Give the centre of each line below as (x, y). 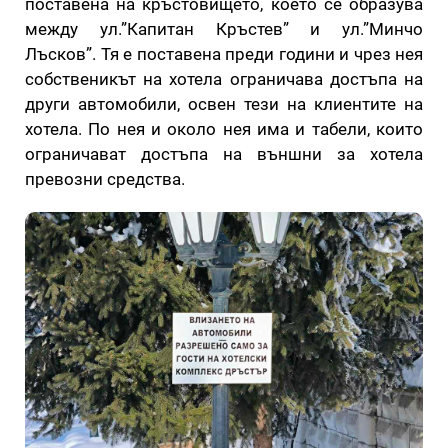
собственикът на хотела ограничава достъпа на (224, 78)
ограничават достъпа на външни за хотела (224, 153)
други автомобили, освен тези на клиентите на (224, 103)
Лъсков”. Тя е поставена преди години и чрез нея (224, 53)
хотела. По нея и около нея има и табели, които (224, 128)
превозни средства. (107, 178)
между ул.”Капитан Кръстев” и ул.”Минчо (224, 28)
